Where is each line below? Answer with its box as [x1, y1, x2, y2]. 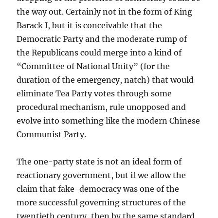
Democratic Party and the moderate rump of [17, 34, 187, 44]
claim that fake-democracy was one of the [17, 184, 180, 194]
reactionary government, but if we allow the [17, 170, 186, 180]
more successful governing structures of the [17, 198, 186, 207]
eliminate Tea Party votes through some [17, 89, 172, 98]
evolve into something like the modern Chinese [17, 116, 200, 126]
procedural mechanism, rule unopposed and [17, 102, 186, 112]
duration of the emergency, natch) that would [17, 75, 194, 85]
